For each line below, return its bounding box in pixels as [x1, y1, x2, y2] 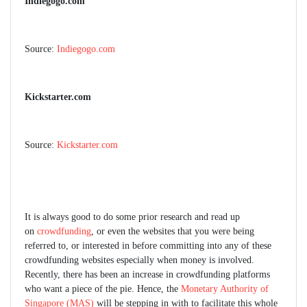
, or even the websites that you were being [91, 226, 254, 237]
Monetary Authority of [181, 284, 269, 295]
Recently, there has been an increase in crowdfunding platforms [25, 269, 270, 280]
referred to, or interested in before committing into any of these [25, 241, 271, 251]
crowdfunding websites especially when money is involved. [25, 255, 254, 266]
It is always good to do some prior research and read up [25, 212, 240, 223]
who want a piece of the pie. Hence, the [25, 284, 181, 295]
